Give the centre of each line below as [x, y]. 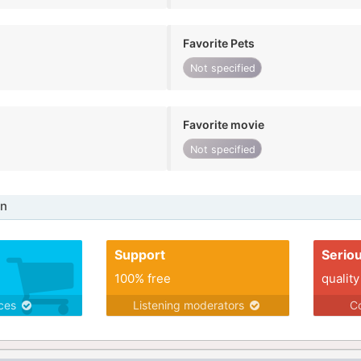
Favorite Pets [219, 44]
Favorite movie [224, 124]
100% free [142, 279]
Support [139, 255]
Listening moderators [191, 305]
